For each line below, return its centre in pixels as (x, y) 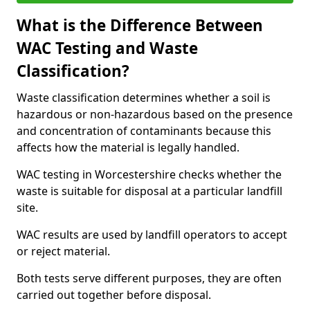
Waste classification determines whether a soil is (144, 98)
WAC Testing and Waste (107, 48)
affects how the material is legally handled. (128, 147)
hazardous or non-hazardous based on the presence (155, 114)
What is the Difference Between (140, 25)
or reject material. (63, 251)
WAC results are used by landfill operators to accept (152, 235)
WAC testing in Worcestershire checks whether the (149, 174)
